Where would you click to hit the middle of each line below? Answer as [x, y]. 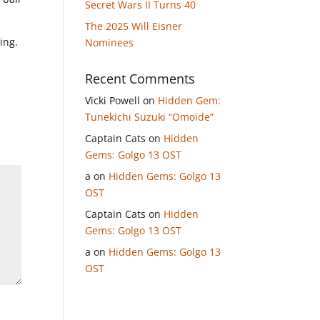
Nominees [110, 42]
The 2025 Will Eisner [134, 26]
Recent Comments [140, 79]
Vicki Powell [113, 100]
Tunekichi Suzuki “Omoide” [150, 117]
